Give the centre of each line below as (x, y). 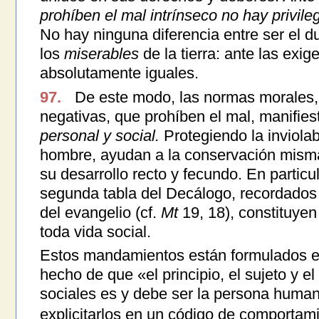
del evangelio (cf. (100, 212)
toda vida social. (95, 231)
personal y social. (99, 135)
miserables (101, 54)
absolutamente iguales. (119, 73)
